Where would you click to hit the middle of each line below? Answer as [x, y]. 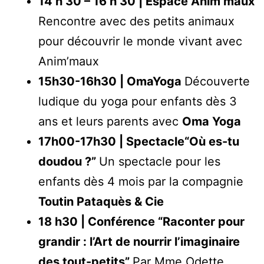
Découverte [217, 81]
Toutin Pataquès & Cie [103, 201]
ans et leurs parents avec [110, 121]
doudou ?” [69, 161]
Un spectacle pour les [160, 161]
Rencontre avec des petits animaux [136, 21]
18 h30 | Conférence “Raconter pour [141, 221]
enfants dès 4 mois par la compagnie [141, 181]
